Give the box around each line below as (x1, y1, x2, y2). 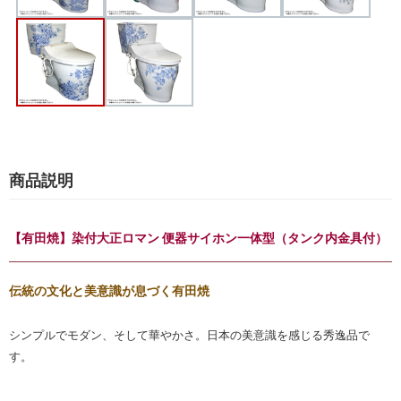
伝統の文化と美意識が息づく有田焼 (9, 284, 209, 299)
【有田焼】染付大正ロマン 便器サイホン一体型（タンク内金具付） (9, 231, 388, 246)
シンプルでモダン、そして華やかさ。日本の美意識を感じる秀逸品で (9, 328, 370, 343)
